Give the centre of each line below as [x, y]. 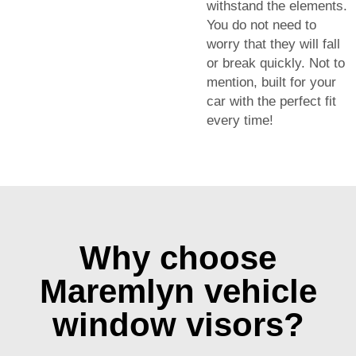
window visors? [178, 324]
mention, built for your [271, 82]
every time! [240, 120]
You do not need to [261, 25]
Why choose [178, 257]
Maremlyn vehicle [178, 291]
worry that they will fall [273, 44]
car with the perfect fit [271, 101]
